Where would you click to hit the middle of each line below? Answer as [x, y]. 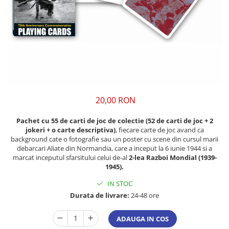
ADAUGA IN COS [142, 219]
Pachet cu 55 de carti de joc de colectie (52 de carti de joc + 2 [114, 121]
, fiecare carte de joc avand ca [159, 130]
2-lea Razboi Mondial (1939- [172, 158]
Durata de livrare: [100, 196]
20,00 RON [116, 100]
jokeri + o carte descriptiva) [70, 130]
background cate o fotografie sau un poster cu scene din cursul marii [114, 139]
